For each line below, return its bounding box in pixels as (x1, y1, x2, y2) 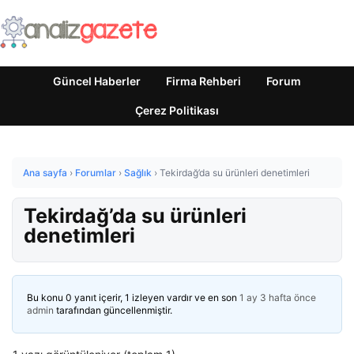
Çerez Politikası (135, 104, 219, 117)
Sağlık (124, 167, 152, 179)
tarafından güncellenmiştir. (54, 304, 172, 316)
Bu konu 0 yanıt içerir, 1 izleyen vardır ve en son (27, 292, 239, 303)
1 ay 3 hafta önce (239, 292, 316, 303)
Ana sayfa (23, 167, 67, 179)
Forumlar (75, 167, 116, 179)
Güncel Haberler (53, 74, 141, 88)
